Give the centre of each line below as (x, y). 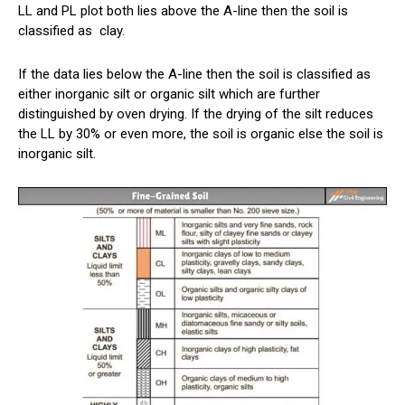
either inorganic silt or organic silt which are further (169, 94)
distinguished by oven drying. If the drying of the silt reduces (196, 114)
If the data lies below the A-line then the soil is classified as (194, 75)
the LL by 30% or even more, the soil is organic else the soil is (201, 134)
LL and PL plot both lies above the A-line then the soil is (183, 11)
